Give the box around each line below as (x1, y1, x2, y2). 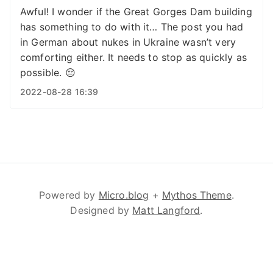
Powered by (39, 189, 99, 201)
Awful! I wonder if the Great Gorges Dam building (20, 5, 252, 18)
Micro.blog (98, 189, 149, 201)
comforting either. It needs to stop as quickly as (20, 51, 247, 63)
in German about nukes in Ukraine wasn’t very (20, 36, 236, 48)
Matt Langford (132, 204, 200, 216)
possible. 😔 (20, 66, 76, 79)
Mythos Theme (161, 189, 232, 201)
